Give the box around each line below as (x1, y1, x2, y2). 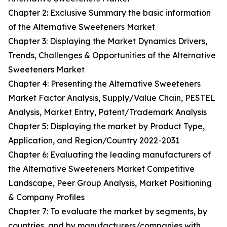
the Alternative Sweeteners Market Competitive (8, 164, 195, 174)
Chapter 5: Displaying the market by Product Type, (8, 121, 205, 132)
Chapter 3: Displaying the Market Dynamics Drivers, (8, 36, 207, 47)
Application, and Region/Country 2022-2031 (8, 135, 179, 146)
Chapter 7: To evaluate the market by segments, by (8, 206, 207, 217)
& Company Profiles (8, 192, 85, 203)
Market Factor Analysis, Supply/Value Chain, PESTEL (8, 93, 215, 103)
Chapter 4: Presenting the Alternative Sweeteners (8, 79, 201, 89)
